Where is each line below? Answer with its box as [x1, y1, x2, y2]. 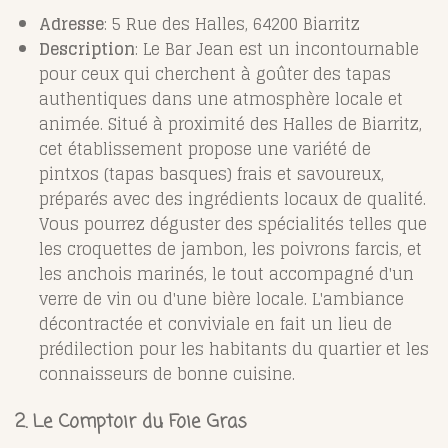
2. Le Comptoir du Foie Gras [15, 407, 247, 436]
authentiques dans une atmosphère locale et [39, 84, 403, 113]
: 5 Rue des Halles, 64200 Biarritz [104, 9, 360, 38]
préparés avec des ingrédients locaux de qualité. [39, 184, 426, 213]
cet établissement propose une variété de [39, 134, 371, 163]
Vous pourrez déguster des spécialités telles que [39, 209, 427, 238]
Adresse [39, 9, 104, 38]
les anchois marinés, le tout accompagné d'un [39, 259, 414, 288]
